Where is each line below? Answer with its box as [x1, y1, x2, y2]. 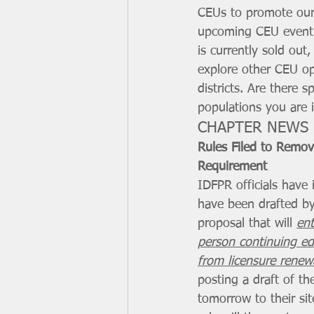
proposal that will [198, 217, 296, 230]
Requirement [198, 161, 267, 173]
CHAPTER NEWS [198, 121, 308, 136]
